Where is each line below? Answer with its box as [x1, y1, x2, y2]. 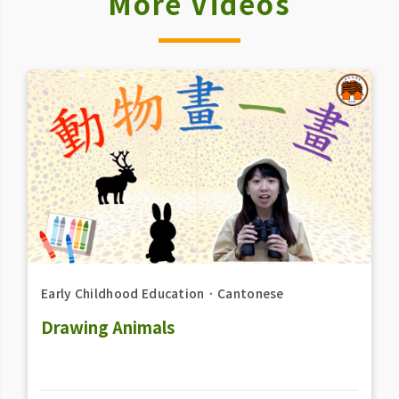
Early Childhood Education [40, 284, 205, 303]
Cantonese [216, 284, 284, 303]
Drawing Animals [40, 314, 175, 338]
